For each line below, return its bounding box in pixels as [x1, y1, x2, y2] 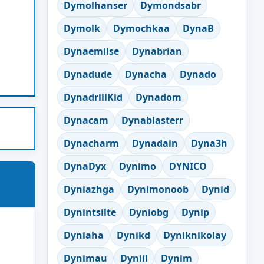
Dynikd [117, 229, 150, 242]
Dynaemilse [64, 45, 119, 58]
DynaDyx [64, 160, 106, 173]
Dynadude [64, 68, 112, 81]
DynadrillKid [64, 91, 123, 104]
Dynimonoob [127, 183, 189, 196]
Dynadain [132, 137, 178, 150]
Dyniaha [64, 229, 104, 242]
